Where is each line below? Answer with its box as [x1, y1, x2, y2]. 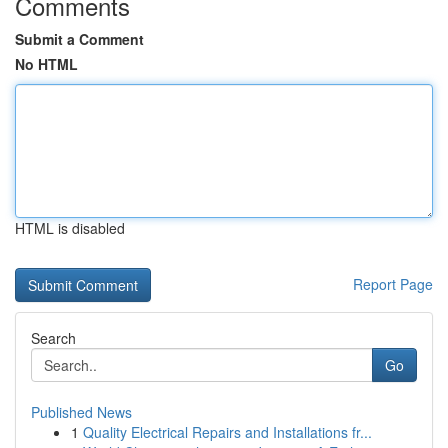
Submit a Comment [15, 29, 144, 49]
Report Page [353, 274, 433, 294]
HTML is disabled [15, 218, 125, 238]
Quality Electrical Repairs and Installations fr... [83, 422, 372, 442]
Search [31, 328, 76, 348]
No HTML [15, 54, 78, 74]
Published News [31, 402, 132, 422]
